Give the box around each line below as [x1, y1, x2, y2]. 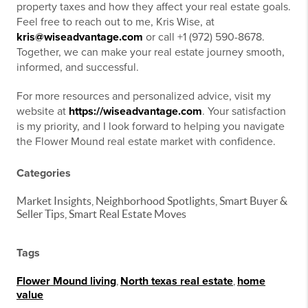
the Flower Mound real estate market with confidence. [16, 135, 276, 149]
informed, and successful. [16, 60, 139, 75]
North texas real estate [120, 274, 233, 289]
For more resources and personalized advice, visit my [16, 89, 271, 104]
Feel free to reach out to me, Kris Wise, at [16, 15, 214, 30]
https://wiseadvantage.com [69, 104, 202, 119]
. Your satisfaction [202, 104, 286, 119]
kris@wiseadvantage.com [16, 30, 143, 45]
